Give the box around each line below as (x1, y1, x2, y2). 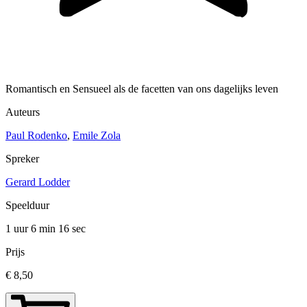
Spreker (5, 153, 39, 165)
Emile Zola (73, 130, 121, 142)
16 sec (58, 223, 86, 235)
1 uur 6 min (5, 223, 58, 235)
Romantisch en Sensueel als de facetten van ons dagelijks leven (5, 83, 278, 95)
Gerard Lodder (5, 176, 70, 188)
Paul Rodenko (5, 130, 67, 142)
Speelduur (5, 199, 49, 212)
